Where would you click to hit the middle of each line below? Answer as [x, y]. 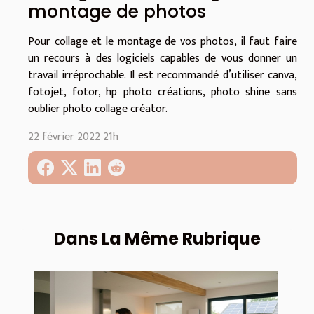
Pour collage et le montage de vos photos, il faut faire [163, 41]
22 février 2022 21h [73, 137]
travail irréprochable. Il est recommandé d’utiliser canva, [163, 75]
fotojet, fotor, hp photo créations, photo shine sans [163, 92]
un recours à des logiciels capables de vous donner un [163, 58]
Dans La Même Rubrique [157, 239]
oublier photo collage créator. [98, 109]
